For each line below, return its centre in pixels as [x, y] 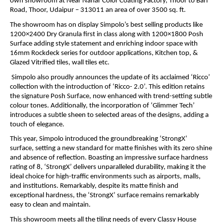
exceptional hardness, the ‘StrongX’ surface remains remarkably [105, 196]
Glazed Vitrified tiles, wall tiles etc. [60, 62]
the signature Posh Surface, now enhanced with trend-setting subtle [111, 96]
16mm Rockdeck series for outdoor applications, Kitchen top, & [104, 53]
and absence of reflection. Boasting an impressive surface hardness [109, 158]
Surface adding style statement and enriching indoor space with [104, 44]
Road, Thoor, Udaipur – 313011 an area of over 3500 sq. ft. [98, 10]
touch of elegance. [37, 124]
